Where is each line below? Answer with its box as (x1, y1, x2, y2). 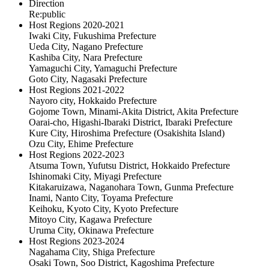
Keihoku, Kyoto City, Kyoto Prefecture (29, 204, 178, 214)
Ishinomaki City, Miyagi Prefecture (29, 171, 162, 182)
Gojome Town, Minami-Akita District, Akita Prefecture (29, 106, 238, 117)
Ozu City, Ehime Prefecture (29, 139, 133, 150)
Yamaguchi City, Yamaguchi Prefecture (29, 63, 177, 74)
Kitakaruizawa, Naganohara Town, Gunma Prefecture (29, 182, 234, 193)
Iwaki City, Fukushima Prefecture (29, 31, 156, 41)
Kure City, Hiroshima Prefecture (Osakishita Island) (29, 128, 225, 139)
